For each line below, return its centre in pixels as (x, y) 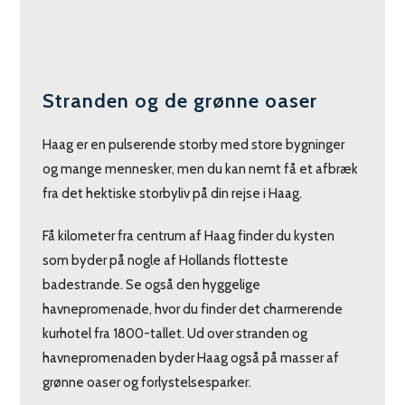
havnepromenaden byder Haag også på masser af (191, 358)
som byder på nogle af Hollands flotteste (166, 260)
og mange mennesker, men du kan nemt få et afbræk (201, 169)
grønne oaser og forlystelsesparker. (147, 382)
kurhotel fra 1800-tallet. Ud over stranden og (175, 334)
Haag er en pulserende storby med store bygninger (194, 145)
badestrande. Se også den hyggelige (152, 285)
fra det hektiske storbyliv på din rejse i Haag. (174, 193)
